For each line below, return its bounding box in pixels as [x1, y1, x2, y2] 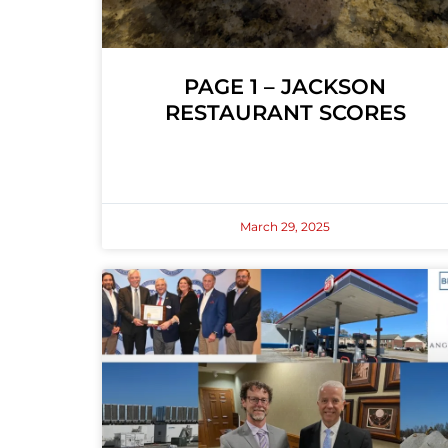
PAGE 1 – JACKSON [184, 74, 387, 100]
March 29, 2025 [240, 219, 331, 235]
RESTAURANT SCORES [164, 100, 406, 126]
